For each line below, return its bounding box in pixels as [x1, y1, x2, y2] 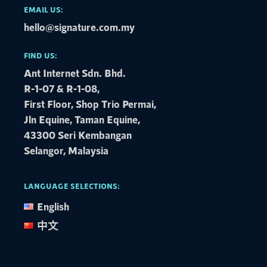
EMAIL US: [24, 5, 64, 15]
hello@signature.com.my [24, 20, 135, 34]
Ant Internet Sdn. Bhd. [24, 66, 126, 80]
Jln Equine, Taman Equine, [24, 113, 141, 126]
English [36, 200, 69, 213]
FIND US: [24, 51, 58, 61]
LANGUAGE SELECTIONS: [24, 181, 120, 191]
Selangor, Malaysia [24, 144, 109, 157]
